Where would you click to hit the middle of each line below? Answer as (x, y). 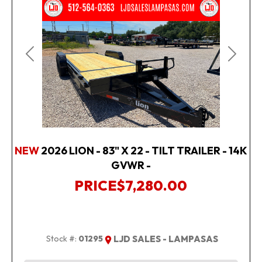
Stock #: (62, 239)
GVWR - (131, 166)
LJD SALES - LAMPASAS (166, 239)
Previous (46, 60)
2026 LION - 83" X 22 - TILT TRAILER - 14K (144, 151)
